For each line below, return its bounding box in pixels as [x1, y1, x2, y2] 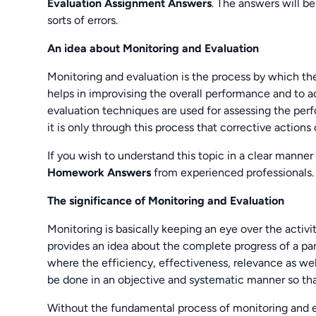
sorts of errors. [47, 13, 119, 27]
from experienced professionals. [151, 165, 315, 179]
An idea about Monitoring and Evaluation [47, 41, 260, 55]
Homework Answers [47, 165, 152, 179]
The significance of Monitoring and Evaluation [47, 193, 285, 207]
